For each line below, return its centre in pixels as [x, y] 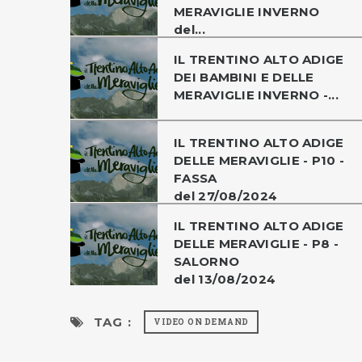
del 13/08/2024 [225, 279]
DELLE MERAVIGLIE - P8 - [256, 243]
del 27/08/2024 [226, 196]
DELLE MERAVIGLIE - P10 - [259, 160]
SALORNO [207, 261]
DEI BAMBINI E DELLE [244, 77]
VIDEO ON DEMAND [202, 322]
